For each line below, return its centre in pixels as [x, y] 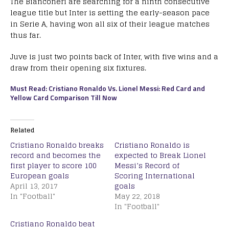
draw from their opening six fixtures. [78, 68]
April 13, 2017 [34, 186]
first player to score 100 [53, 166]
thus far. [26, 35]
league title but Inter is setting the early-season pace [110, 13]
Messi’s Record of [147, 166]
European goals [40, 176]
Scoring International [155, 176]
